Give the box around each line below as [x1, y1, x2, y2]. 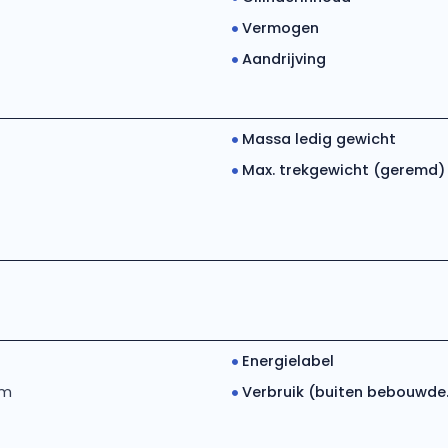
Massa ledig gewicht [241, 129, 396, 149]
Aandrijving [241, 49, 326, 69]
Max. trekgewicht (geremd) [241, 160, 445, 180]
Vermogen [241, 18, 319, 38]
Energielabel [241, 351, 334, 371]
